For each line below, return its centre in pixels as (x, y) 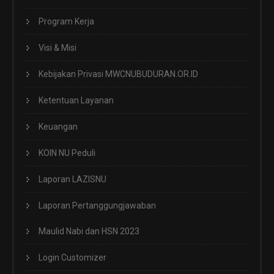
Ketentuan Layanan (76, 101)
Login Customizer (72, 258)
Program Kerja (66, 22)
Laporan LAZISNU (72, 180)
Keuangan (58, 127)
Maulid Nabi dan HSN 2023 (89, 231)
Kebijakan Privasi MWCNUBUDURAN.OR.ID (118, 74)
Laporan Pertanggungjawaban (97, 206)
